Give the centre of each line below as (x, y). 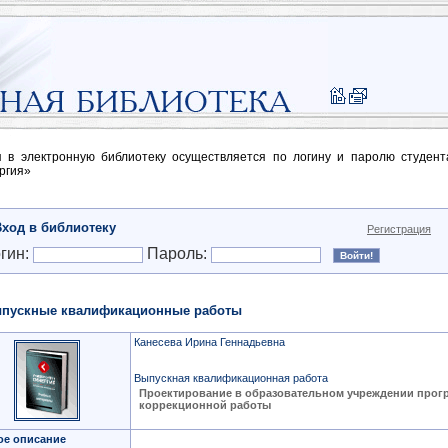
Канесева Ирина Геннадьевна (209, 342)
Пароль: (177, 253)
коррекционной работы (205, 405)
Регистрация (399, 229)
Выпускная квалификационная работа (231, 378)
